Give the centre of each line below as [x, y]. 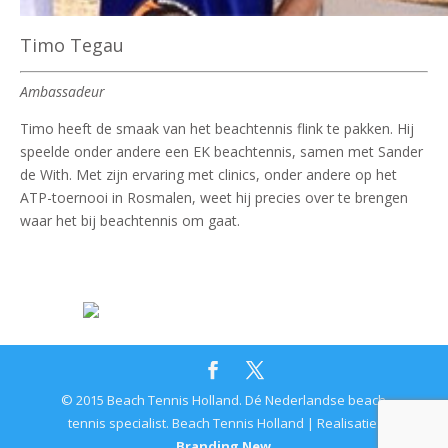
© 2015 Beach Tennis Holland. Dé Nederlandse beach [224, 399]
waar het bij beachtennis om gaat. [130, 220]
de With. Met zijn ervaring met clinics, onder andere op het [208, 174]
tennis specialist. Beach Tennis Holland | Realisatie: [223, 422]
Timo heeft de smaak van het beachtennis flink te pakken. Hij [217, 128]
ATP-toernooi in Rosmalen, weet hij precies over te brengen [214, 197]
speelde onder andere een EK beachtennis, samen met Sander [221, 151]
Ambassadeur [62, 91]
